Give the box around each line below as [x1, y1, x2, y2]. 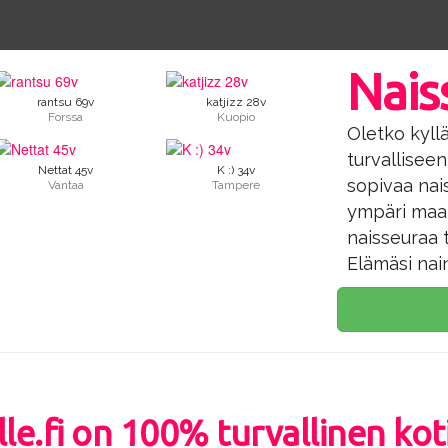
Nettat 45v [38, 162, 94, 177]
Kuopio [217, 109, 256, 124]
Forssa [48, 109, 84, 124]
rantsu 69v [37, 94, 95, 109]
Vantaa [47, 177, 84, 192]
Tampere [212, 177, 261, 192]
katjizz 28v [206, 94, 267, 109]
